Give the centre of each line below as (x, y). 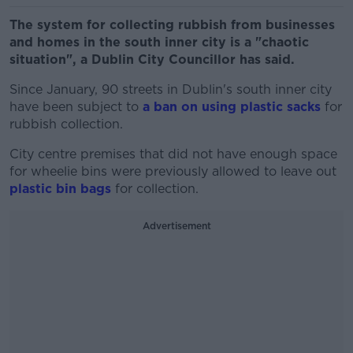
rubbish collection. (66, 124)
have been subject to (74, 107)
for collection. (157, 189)
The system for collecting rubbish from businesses (172, 25)
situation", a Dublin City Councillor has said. (152, 59)
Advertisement (176, 226)
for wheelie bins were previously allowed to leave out (173, 171)
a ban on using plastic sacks (230, 107)
